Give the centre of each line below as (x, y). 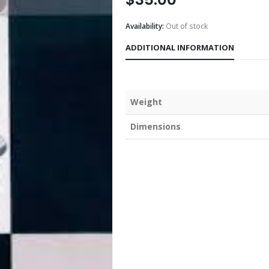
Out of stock (187, 26)
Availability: (146, 26)
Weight (146, 102)
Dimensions (156, 126)
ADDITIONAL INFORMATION (180, 47)
